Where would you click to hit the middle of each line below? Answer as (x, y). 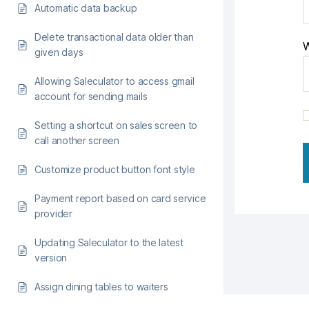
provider (53, 213)
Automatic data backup (86, 8)
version (51, 258)
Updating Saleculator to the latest (109, 242)
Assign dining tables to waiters (101, 287)
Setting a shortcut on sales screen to (116, 125)
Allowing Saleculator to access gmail (114, 81)
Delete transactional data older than (114, 37)
